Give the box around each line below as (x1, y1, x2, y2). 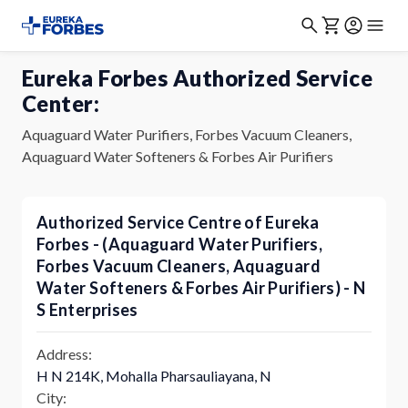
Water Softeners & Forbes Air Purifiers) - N (36, 278, 366, 298)
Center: (22, 90, 100, 117)
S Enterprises (36, 300, 138, 320)
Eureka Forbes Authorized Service (22, 65, 373, 91)
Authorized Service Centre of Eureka (36, 212, 320, 232)
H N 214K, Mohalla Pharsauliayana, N (36, 367, 271, 384)
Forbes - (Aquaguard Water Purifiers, (36, 234, 322, 254)
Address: (36, 345, 92, 362)
